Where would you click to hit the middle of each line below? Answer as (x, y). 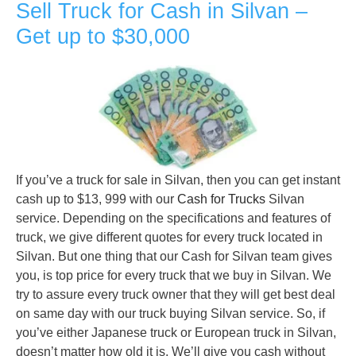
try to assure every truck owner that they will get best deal (176, 295)
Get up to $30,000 (103, 36)
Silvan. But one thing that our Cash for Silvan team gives (174, 257)
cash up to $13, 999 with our (97, 199)
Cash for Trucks (221, 199)
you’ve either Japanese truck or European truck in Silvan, (176, 333)
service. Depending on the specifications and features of (173, 219)
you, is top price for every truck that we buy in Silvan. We (174, 276)
